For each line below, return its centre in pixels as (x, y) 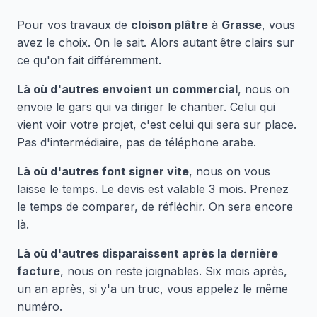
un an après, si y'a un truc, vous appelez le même (152, 289)
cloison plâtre (169, 25)
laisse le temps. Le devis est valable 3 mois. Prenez (153, 189)
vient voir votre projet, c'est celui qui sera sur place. (157, 125)
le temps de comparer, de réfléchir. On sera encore (155, 207)
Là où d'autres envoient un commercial (127, 89)
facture (39, 271)
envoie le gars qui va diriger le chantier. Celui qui (146, 107)
